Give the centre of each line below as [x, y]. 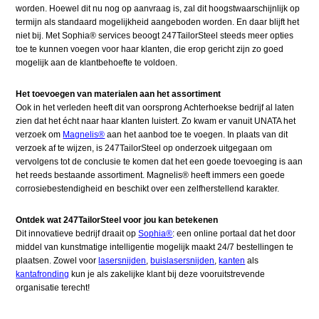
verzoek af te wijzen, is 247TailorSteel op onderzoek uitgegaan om [144, 148]
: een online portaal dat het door [234, 234]
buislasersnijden [183, 261]
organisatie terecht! [53, 288]
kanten [232, 261]
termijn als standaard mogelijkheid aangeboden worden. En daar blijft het [158, 22]
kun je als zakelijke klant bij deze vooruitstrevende [167, 274]
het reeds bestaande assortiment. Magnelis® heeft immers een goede [151, 176]
